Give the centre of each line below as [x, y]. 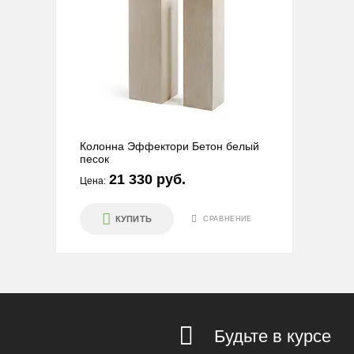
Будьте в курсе [272, 336]
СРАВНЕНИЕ [228, 218]
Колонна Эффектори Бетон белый [169, 146]
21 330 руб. [147, 179]
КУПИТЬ [134, 218]
